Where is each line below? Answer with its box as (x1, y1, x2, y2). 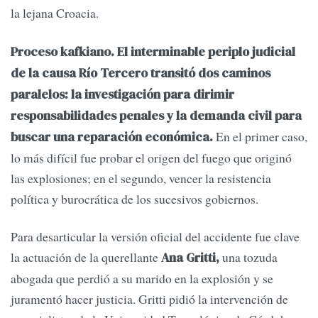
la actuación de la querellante (11, 248, 161, 266)
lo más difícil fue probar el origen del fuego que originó (11, 148, 292, 166)
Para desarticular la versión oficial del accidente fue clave (11, 228, 300, 246)
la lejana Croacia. (11, 4, 99, 22)
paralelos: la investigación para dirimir (11, 85, 234, 103)
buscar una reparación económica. (11, 128, 216, 146)
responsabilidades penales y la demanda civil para (11, 106, 302, 124)
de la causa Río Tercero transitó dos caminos (11, 64, 270, 82)
